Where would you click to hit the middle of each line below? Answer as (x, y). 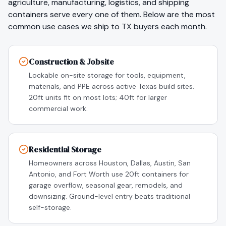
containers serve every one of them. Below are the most (111, 14)
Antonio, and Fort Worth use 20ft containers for (109, 174)
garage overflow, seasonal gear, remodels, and (106, 185)
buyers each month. (169, 26)
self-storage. (50, 207)
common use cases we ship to (65, 26)
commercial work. (58, 108)
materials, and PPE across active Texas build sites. (111, 86)
